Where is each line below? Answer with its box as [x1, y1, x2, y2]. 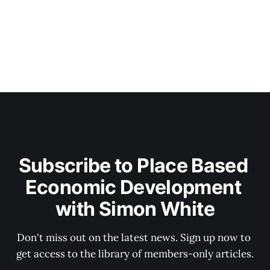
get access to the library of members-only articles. [16, 247, 254, 261]
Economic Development [25, 175, 245, 199]
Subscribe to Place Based [18, 154, 252, 178]
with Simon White [55, 197, 215, 221]
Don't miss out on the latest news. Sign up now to [17, 231, 253, 245]
